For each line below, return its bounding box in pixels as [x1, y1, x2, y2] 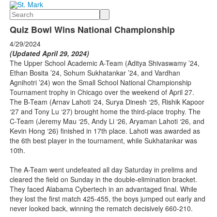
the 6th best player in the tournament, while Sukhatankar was [10, 136, 197, 146]
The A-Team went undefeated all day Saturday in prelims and [10, 165, 197, 175]
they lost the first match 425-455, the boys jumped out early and [10, 194, 205, 204]
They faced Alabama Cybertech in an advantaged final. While [10, 184, 197, 194]
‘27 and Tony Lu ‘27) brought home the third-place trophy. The [10, 107, 201, 117]
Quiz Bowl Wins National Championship [10, 23, 175, 36]
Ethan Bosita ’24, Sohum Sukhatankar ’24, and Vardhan [10, 68, 180, 78]
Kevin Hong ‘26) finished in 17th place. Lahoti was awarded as [10, 126, 200, 136]
